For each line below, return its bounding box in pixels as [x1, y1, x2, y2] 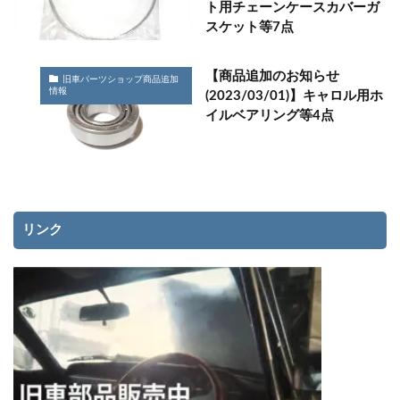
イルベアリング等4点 [205, 108, 334, 122]
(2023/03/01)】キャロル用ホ [205, 88, 383, 103]
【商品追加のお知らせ [205, 69, 339, 83]
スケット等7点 [205, 21, 294, 35]
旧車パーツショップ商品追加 [62, 75, 179, 85]
